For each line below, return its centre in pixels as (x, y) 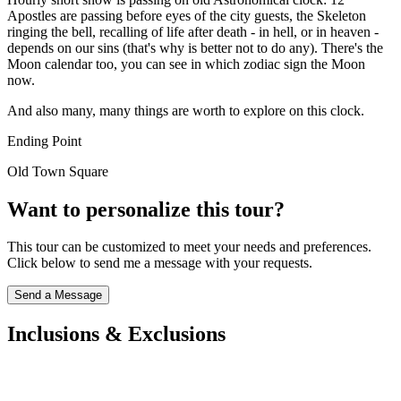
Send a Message (58, 295)
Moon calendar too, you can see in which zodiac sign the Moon (186, 64)
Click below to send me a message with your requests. (160, 263)
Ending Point (44, 141)
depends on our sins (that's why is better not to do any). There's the (195, 47)
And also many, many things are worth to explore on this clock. (186, 110)
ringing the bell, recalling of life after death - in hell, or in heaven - (193, 31)
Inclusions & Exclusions (116, 334)
